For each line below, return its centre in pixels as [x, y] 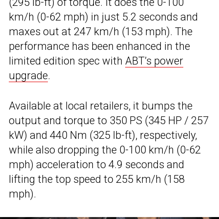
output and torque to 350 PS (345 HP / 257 [109, 120]
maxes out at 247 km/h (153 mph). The [101, 31]
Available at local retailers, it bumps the [101, 106]
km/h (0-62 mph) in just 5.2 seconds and [103, 17]
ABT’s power [154, 61]
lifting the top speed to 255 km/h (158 [97, 179]
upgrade [28, 75]
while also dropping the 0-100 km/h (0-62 [105, 150]
